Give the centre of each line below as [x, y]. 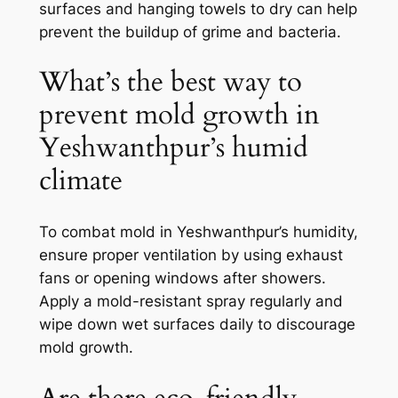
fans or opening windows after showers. [182, 278]
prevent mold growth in [179, 115]
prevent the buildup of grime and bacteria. [190, 32]
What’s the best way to [170, 82]
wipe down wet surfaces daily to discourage [197, 324]
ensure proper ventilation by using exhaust [191, 255]
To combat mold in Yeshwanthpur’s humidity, [198, 231]
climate [80, 181]
